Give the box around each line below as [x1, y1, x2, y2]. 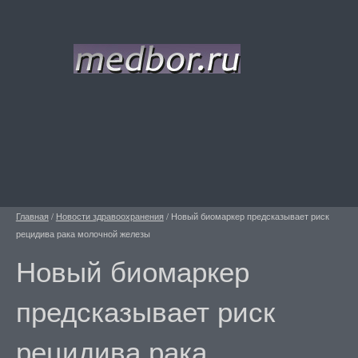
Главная [15, 209, 49, 222]
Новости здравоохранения [55, 209, 164, 222]
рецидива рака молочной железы [15, 227, 150, 240]
